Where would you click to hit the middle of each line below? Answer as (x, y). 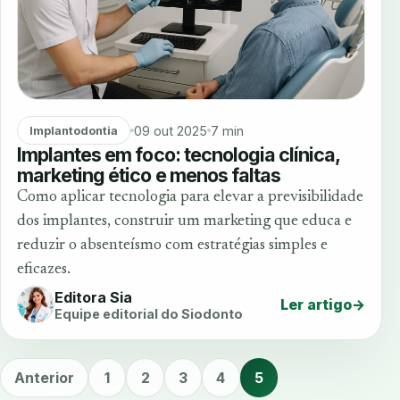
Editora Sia (93, 297)
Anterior (45, 378)
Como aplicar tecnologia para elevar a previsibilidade (190, 198)
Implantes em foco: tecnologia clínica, (179, 155)
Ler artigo (316, 305)
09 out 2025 (170, 130)
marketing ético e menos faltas (149, 175)
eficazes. (44, 270)
